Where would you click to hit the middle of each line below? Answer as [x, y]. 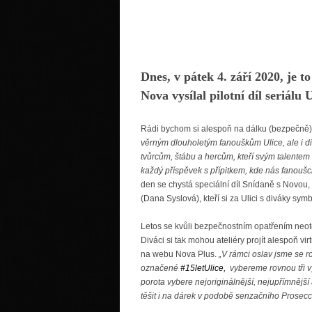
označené [161, 268]
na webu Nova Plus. [180, 254]
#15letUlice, [203, 268]
